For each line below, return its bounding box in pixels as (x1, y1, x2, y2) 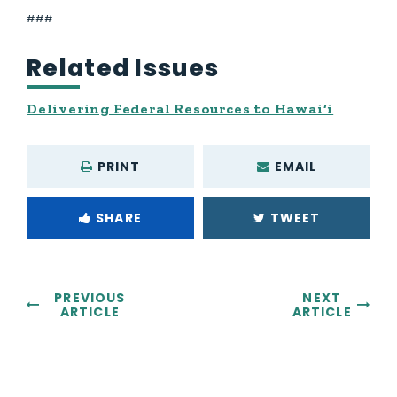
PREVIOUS (54, 289, 126, 307)
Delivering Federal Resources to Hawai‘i (27, 99, 334, 117)
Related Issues (27, 52, 220, 84)
